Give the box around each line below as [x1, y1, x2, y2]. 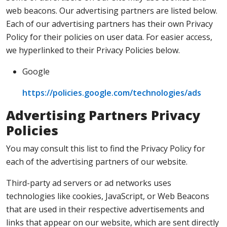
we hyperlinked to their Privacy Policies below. [6, 45, 180, 56]
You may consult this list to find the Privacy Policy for [6, 143, 205, 154]
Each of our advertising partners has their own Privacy [6, 18, 213, 29]
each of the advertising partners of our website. [6, 156, 187, 167]
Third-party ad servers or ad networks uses [6, 177, 171, 188]
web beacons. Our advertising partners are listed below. [6, 5, 217, 16]
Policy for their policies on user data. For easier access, [6, 31, 212, 43]
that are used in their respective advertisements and [6, 204, 204, 215]
